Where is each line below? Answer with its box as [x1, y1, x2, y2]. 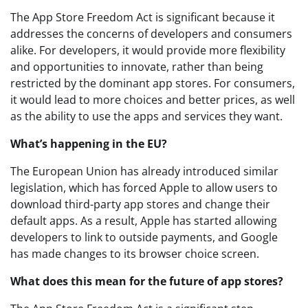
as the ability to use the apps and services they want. [10, 109, 283, 124]
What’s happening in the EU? [10, 136, 167, 151]
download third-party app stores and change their [10, 197, 270, 212]
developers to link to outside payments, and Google [10, 230, 278, 245]
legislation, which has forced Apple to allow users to [10, 180, 278, 195]
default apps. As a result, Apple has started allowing [10, 213, 277, 228]
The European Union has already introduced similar [10, 164, 278, 179]
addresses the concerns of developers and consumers [10, 26, 292, 41]
